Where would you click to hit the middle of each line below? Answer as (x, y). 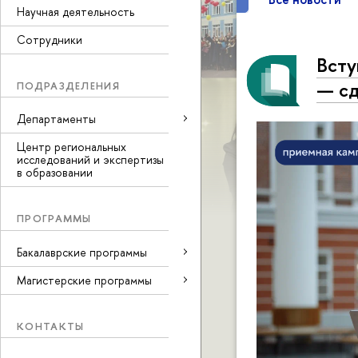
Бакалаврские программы (82, 252)
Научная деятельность (76, 11)
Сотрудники (50, 39)
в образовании (55, 172)
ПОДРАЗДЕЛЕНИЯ (68, 85)
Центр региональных (72, 147)
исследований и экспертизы (90, 159)
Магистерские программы (84, 280)
